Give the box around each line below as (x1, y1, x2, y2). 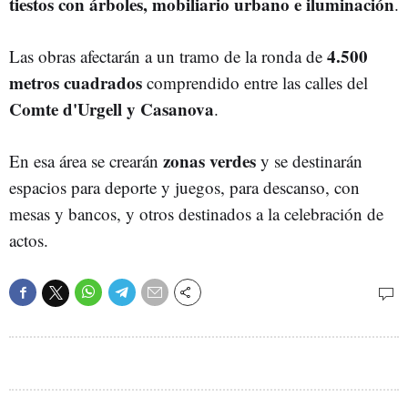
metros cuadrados (9, 70, 142, 95)
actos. (9, 229, 48, 251)
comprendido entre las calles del (142, 71, 368, 94)
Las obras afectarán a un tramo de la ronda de (9, 45, 327, 67)
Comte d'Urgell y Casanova (9, 97, 214, 121)
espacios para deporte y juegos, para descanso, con (9, 176, 360, 199)
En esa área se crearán (9, 149, 163, 172)
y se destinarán (260, 149, 362, 172)
